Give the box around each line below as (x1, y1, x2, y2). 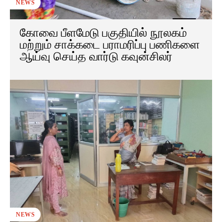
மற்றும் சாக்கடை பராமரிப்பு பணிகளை (20, 38, 200, 52)
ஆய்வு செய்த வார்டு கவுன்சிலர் (20, 50, 172, 63)
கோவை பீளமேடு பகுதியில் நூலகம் (20, 26, 187, 40)
